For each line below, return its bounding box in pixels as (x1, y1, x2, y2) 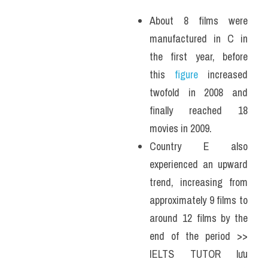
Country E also (150, 139, 248, 154)
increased (198, 67, 248, 83)
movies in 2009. (150, 121, 214, 136)
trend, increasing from (150, 175, 248, 190)
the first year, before (150, 49, 248, 65)
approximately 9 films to (150, 193, 248, 208)
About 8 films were (150, 13, 248, 29)
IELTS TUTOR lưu (150, 246, 248, 262)
